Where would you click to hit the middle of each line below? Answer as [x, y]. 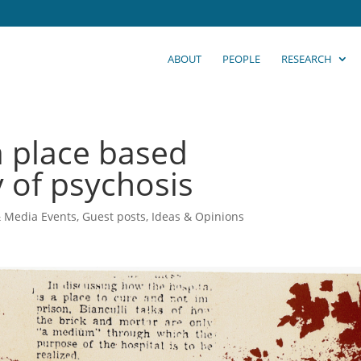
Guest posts [114, 216]
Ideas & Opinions [198, 216]
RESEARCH [307, 58]
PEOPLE [241, 58]
